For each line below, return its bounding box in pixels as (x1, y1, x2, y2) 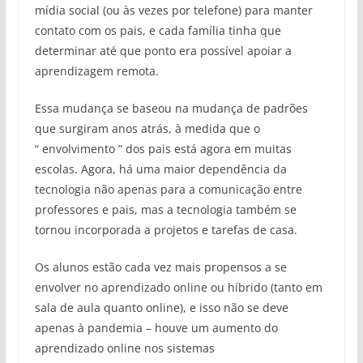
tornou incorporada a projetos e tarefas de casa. (34, 221, 297, 237)
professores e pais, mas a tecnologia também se (34, 201, 297, 217)
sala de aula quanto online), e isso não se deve (34, 299, 288, 315)
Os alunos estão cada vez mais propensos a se (34, 258, 287, 275)
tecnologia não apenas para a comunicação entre (34, 181, 302, 197)
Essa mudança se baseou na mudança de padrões (34, 100, 308, 116)
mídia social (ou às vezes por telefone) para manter (34, 2, 313, 18)
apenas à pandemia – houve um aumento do (34, 319, 278, 335)
